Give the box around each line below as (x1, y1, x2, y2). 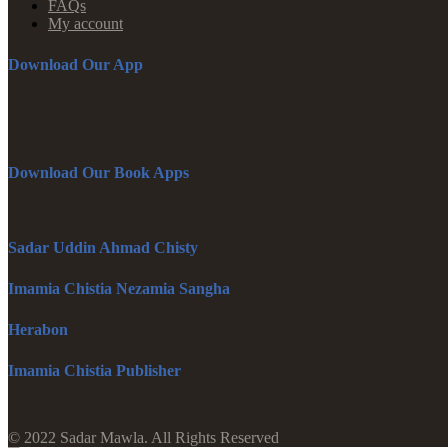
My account (48, 15, 123, 33)
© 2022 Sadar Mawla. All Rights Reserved (8, 428, 279, 446)
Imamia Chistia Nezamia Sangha (8, 279, 230, 297)
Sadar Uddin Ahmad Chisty (8, 238, 198, 256)
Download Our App (8, 56, 143, 74)
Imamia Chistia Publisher (8, 361, 181, 379)
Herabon (8, 320, 68, 338)
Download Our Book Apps (8, 163, 189, 181)
